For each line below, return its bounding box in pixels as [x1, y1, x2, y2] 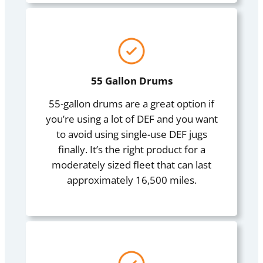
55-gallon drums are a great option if [49, 97, 214, 111]
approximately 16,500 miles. [66, 173, 197, 187]
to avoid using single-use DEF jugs [56, 127, 207, 141]
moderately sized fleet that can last [52, 158, 211, 172]
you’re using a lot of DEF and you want [45, 112, 218, 126]
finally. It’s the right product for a [58, 143, 205, 157]
